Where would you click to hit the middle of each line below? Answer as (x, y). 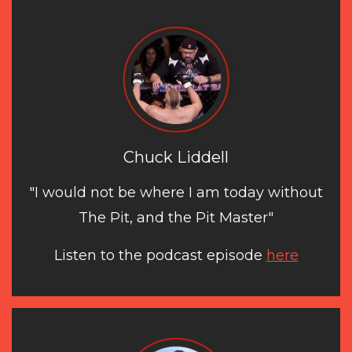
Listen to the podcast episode (160, 256)
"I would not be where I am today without (176, 193)
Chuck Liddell (176, 158)
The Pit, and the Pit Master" (176, 218)
